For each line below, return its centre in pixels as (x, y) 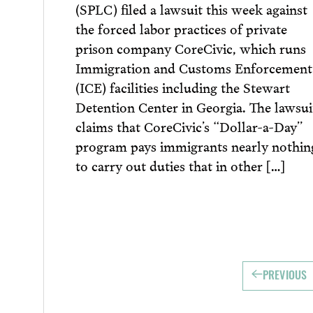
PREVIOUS (285, 276)
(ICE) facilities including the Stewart (182, 86)
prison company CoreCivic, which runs (190, 47)
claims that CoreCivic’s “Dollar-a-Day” (189, 125)
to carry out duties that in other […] (180, 165)
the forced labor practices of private (181, 28)
